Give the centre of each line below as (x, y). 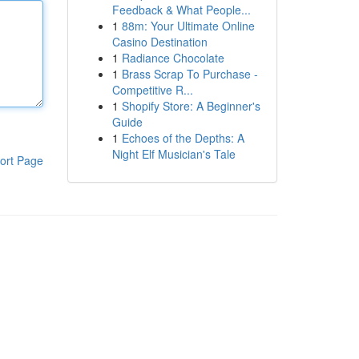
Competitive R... (152, 90)
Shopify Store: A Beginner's (191, 106)
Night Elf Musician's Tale (173, 154)
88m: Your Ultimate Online (188, 26)
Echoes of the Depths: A (183, 138)
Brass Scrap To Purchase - (190, 74)
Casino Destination (159, 42)
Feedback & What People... (181, 10)
